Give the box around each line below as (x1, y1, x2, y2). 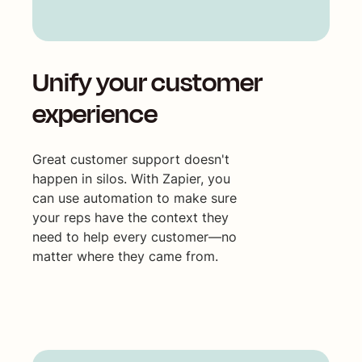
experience (32, 94, 158, 133)
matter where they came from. (32, 247, 218, 264)
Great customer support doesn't (32, 150, 229, 167)
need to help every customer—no (32, 228, 237, 245)
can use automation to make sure (32, 189, 237, 206)
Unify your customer (32, 62, 263, 102)
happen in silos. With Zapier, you (32, 170, 230, 187)
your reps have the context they (32, 208, 229, 225)
